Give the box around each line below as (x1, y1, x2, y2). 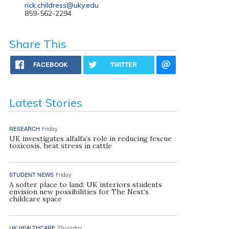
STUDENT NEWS (9, 170, 54, 178)
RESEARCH (9, 124, 40, 132)
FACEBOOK (33, 60, 68, 69)
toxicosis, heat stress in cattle (9, 141, 112, 150)
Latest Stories (9, 96, 82, 110)
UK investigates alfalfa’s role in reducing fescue (9, 134, 172, 143)
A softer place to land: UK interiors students (9, 180, 162, 189)
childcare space (9, 194, 62, 203)
